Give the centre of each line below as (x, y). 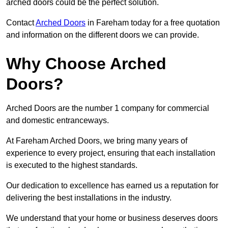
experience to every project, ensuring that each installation (111, 153)
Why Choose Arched (86, 64)
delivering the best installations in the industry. (89, 198)
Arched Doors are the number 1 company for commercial (108, 108)
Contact (21, 23)
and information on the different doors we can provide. (103, 35)
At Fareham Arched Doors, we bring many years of (97, 141)
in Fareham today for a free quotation (153, 23)
